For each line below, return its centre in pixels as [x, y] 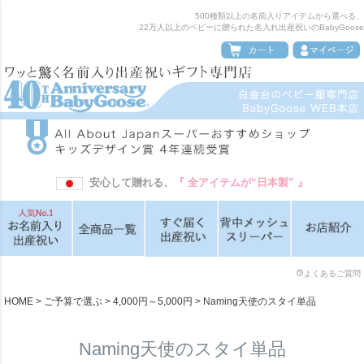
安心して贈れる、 [128, 182]
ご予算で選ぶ [73, 301]
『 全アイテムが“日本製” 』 [241, 182]
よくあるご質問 [332, 273]
